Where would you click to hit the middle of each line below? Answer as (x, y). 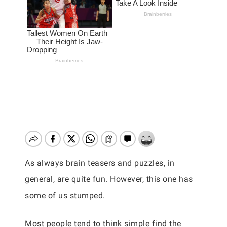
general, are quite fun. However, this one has (109, 179)
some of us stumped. (65, 195)
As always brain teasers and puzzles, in (100, 163)
